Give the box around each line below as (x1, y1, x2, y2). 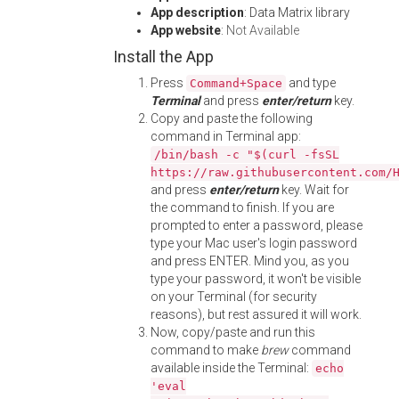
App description (151, 5, 244, 20)
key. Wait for (279, 183, 349, 197)
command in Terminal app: (151, 129, 301, 143)
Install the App (113, 47, 214, 66)
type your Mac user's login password (151, 236, 357, 250)
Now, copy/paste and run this (151, 325, 315, 339)
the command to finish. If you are (151, 200, 334, 215)
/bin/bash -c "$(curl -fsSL (154, 148, 339, 161)
